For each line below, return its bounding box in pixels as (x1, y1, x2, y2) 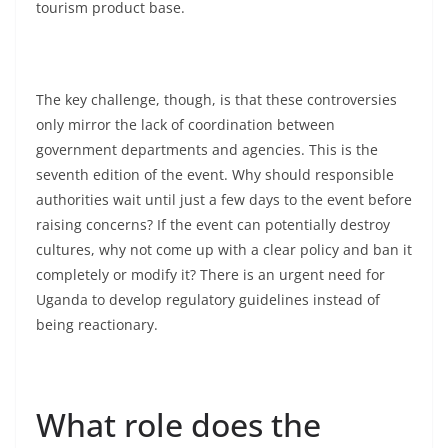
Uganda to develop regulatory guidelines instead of (36, 290, 380, 309)
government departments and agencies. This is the (36, 140, 378, 159)
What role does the (36, 403, 321, 446)
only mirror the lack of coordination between (36, 115, 335, 134)
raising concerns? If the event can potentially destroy (36, 215, 390, 234)
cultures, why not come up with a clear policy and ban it (36, 240, 412, 259)
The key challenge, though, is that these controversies (36, 90, 397, 109)
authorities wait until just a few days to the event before (36, 190, 412, 209)
